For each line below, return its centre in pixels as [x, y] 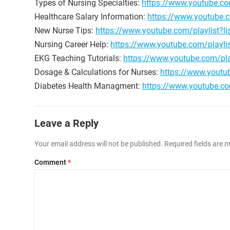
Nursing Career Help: [73, 45]
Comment [51, 162]
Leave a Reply [67, 123]
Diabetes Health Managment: [89, 86]
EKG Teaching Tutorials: [79, 59]
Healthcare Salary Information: [91, 17]
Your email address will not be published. [99, 144]
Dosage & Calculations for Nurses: [98, 72]
